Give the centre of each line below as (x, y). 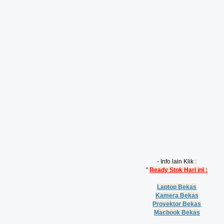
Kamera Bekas (177, 195)
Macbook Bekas (177, 212)
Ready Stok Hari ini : (179, 170)
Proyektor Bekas (177, 204)
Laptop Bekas (177, 187)
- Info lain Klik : (177, 161)
